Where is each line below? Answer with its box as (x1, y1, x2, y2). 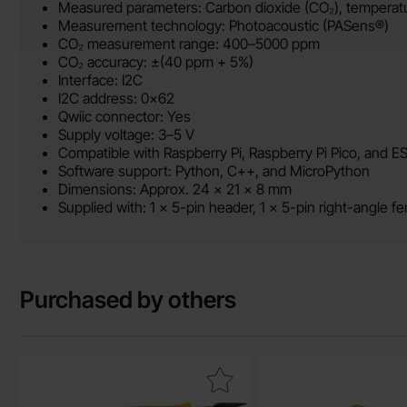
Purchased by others (20, 285, 236, 313)
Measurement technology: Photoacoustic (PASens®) (58, 16, 389, 35)
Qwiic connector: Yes (58, 107, 191, 125)
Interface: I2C (58, 71, 143, 89)
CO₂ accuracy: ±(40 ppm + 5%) (58, 53, 253, 71)
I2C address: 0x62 (58, 89, 174, 107)
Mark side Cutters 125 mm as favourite (98, 368, 342, 386)
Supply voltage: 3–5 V (58, 125, 194, 144)
